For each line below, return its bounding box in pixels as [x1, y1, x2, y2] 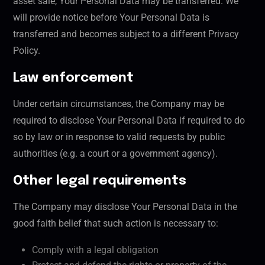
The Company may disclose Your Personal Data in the [13, 201, 237, 213]
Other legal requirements [13, 174, 186, 188]
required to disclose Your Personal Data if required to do [13, 115, 245, 127]
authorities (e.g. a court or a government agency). [13, 148, 218, 160]
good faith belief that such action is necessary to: [13, 218, 218, 230]
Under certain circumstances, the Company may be [13, 98, 224, 110]
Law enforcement [13, 72, 134, 85]
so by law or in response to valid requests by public [13, 131, 225, 143]
